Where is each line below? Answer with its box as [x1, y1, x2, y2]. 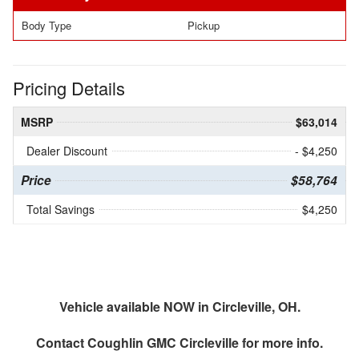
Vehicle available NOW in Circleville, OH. [58, 297, 301, 317]
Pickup [188, 18, 220, 34]
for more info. [239, 333, 323, 353]
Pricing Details [13, 75, 125, 101]
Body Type [22, 18, 71, 34]
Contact [36, 333, 87, 353]
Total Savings [26, 201, 95, 218]
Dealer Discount [26, 143, 107, 159]
